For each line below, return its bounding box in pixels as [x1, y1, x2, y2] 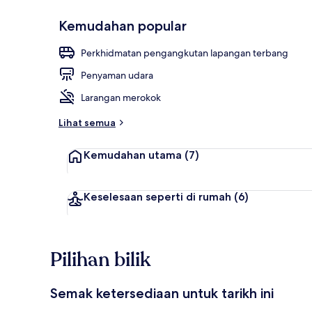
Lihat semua [58, 116, 116, 129]
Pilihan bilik [50, 246, 150, 273]
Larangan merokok [81, 91, 161, 104]
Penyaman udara [81, 68, 153, 81]
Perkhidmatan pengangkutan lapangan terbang [81, 46, 288, 59]
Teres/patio [258, 38, 304, 50]
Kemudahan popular [58, 17, 187, 34]
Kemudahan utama [84, 148, 182, 162]
